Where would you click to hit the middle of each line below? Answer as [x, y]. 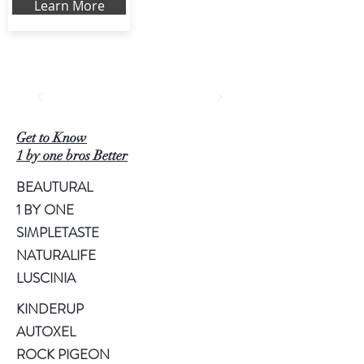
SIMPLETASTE [58, 232]
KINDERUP [50, 309]
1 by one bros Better [72, 156]
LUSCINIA [46, 278]
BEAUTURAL [54, 187]
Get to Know [52, 138]
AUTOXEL [46, 331]
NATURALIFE [56, 255]
